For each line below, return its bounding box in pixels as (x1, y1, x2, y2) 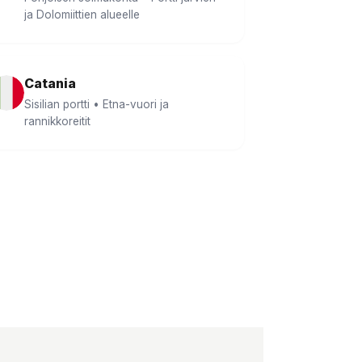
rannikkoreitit (24, 115, 90, 128)
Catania (24, 75, 76, 91)
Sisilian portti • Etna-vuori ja (24, 98, 169, 111)
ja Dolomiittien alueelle (24, 8, 140, 21)
